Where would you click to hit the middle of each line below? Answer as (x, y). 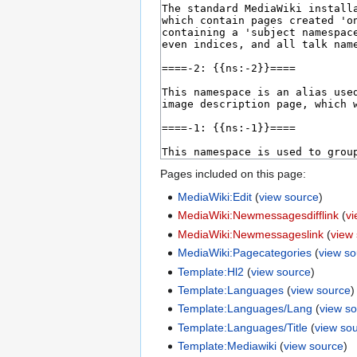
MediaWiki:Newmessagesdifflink (259, 216)
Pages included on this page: (233, 174)
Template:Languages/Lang (245, 309)
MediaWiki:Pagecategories (245, 253)
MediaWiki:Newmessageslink (251, 234)
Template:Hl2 (211, 271)
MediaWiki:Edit (215, 197)
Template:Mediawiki (228, 346)
